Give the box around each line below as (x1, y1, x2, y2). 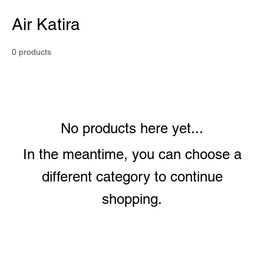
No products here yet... (61, 120, 203, 136)
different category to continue (41, 169, 223, 184)
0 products (12, 47, 51, 57)
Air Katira (12, 15, 80, 34)
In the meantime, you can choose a (22, 146, 242, 162)
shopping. (102, 191, 162, 207)
